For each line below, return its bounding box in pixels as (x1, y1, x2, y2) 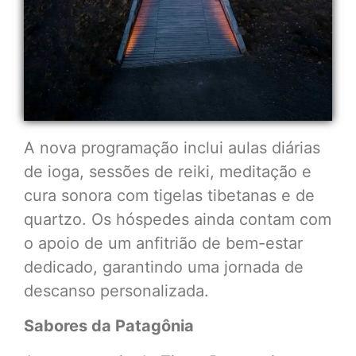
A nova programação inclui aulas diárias (24, 138, 320, 158)
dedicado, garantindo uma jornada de (24, 257, 304, 277)
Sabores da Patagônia (24, 316, 194, 336)
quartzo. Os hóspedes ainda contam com (24, 210, 331, 230)
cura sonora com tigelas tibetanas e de (24, 186, 315, 206)
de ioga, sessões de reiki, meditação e (24, 162, 311, 182)
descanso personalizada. (24, 281, 209, 301)
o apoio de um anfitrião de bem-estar (24, 234, 303, 253)
